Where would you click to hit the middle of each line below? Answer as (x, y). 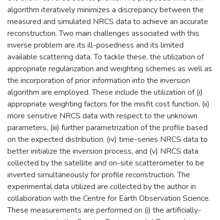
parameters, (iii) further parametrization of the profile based (108, 128)
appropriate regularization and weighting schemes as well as (110, 69)
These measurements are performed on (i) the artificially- (104, 210)
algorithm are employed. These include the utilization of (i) (105, 92)
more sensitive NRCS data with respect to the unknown (102, 116)
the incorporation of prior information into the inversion (99, 81)
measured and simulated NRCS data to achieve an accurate (108, 22)
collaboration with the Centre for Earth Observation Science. (109, 198)
